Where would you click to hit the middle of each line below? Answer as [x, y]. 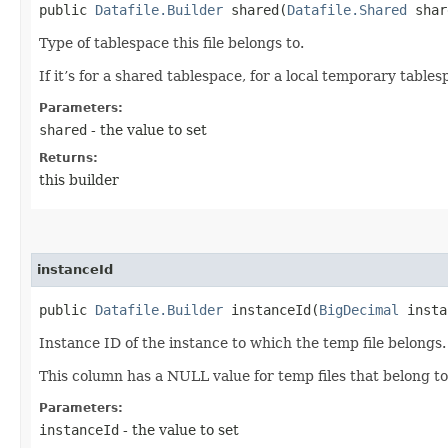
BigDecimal [359, 309]
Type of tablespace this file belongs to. [171, 42]
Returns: [68, 157]
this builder [79, 179]
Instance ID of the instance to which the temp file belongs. [242, 342]
